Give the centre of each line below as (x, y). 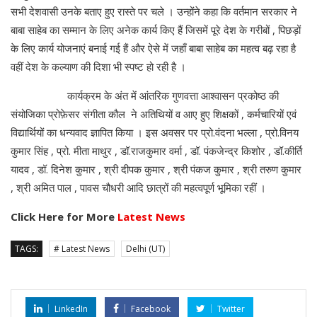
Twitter (231, 309)
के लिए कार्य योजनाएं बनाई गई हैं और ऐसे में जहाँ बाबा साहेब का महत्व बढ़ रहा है (153, 48)
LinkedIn (71, 309)
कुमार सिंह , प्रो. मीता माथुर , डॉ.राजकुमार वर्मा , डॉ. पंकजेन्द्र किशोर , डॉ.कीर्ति (156, 151)
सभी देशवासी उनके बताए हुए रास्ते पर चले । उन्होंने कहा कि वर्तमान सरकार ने (154, 12)
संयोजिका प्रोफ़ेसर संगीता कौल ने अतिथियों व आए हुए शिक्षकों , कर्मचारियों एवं (154, 114)
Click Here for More (64, 217)
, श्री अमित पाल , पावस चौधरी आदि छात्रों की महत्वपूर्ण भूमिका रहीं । (140, 188)
